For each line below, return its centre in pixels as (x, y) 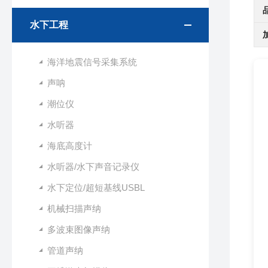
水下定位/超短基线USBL (96, 188)
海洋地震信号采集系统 (92, 62)
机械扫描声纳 (74, 208)
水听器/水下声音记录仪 (93, 167)
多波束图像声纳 (79, 229)
